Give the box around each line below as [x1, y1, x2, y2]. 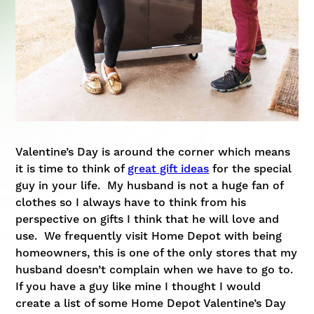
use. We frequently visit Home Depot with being [15, 229, 282, 244]
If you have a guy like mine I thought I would [15, 280, 261, 294]
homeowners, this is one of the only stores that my [15, 246, 298, 261]
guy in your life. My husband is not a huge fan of [15, 179, 284, 193]
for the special [209, 162, 292, 177]
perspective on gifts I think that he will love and [15, 212, 280, 227]
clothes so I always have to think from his [15, 196, 247, 210]
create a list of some [15, 296, 132, 311]
